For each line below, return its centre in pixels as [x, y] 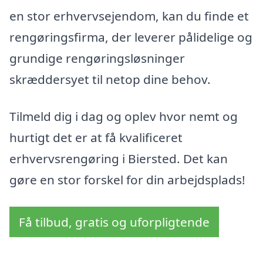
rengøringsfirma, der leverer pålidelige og [131, 37]
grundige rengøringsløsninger [97, 58]
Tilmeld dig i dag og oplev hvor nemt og [124, 117]
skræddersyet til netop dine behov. [110, 79]
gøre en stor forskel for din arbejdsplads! [127, 180]
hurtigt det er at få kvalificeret [96, 138]
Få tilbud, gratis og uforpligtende [114, 222]
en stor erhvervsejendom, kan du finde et [129, 16]
